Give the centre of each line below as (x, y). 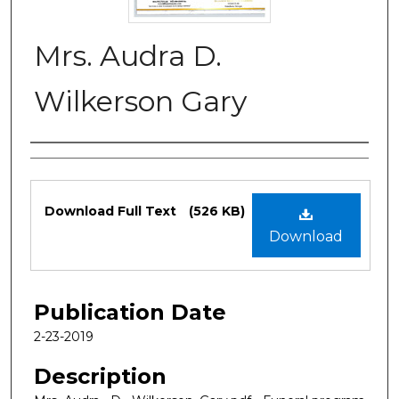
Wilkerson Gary (140, 101)
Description (100, 376)
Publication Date (130, 312)
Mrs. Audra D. (128, 55)
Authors (73, 161)
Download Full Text (112, 211)
